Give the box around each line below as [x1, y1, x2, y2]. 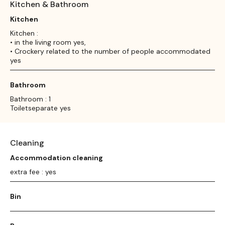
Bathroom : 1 [10, 94, 51, 103]
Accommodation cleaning [10, 153, 103, 162]
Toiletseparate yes [10, 103, 71, 113]
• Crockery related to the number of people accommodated [10, 46, 210, 56]
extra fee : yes [10, 167, 56, 176]
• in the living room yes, [10, 37, 86, 47]
